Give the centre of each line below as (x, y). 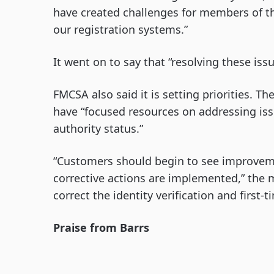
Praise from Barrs (101, 228)
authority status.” (98, 128)
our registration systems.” (120, 29)
